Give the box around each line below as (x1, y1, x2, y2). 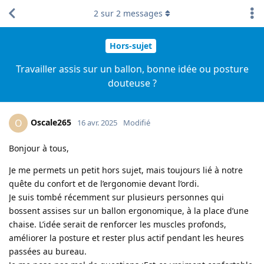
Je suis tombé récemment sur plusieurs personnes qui (9, 191, 224, 203)
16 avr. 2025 (77, 117, 117, 128)
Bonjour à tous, (9, 142, 69, 154)
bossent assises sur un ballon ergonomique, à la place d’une (9, 204, 249, 216)
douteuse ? (107, 76, 157, 90)
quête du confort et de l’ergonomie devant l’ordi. (9, 177, 199, 189)
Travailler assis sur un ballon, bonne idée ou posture (15, 62, 249, 75)
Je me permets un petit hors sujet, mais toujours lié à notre (9, 164, 243, 176)
